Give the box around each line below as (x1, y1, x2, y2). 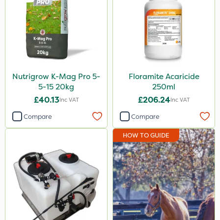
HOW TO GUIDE (123, 131, 169, 139)
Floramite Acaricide (128, 71, 199, 82)
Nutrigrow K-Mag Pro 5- (12, 71, 100, 82)
